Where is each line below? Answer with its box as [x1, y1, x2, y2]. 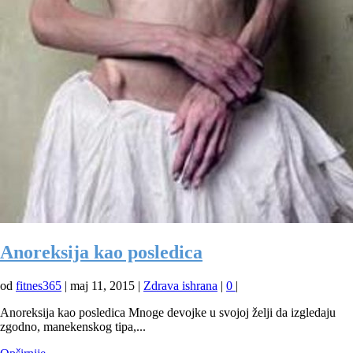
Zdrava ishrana [143, 278, 217, 292]
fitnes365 [16, 278, 61, 292]
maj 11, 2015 [70, 278, 135, 292]
